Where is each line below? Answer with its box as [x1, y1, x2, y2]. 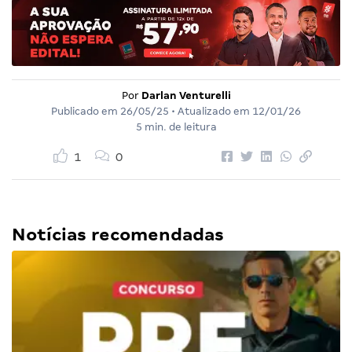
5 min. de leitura [135, 121, 217, 133]
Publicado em [51, 105, 120, 117]
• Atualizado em [169, 105, 252, 117]
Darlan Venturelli [141, 90, 231, 101]
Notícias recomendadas [12, 225, 224, 244]
